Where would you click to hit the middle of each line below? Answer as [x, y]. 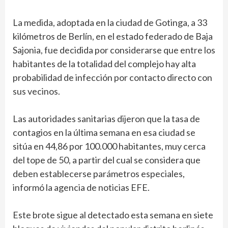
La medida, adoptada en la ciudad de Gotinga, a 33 [110, 23]
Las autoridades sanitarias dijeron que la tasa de [106, 119]
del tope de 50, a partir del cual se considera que [107, 160]
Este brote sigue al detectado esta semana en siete [113, 215]
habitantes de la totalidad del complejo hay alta [104, 64]
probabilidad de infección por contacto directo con [112, 78]
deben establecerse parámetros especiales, [99, 174]
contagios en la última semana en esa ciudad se [104, 133]
